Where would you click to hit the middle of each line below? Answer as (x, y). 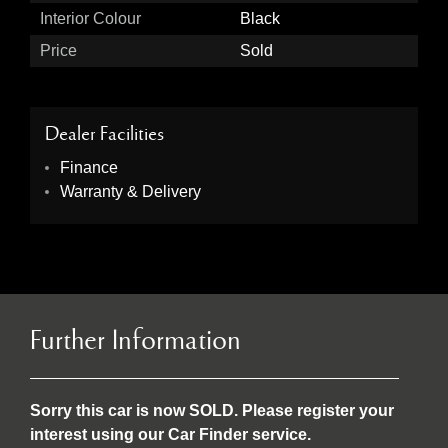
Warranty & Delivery (130, 192)
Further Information (135, 341)
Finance (89, 168)
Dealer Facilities (104, 133)
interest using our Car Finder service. (170, 435)
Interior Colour (90, 18)
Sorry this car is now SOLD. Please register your (212, 411)
